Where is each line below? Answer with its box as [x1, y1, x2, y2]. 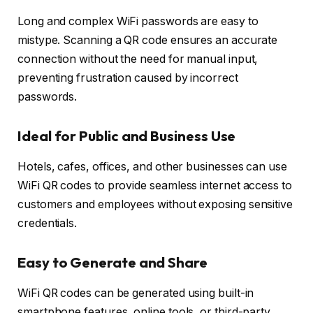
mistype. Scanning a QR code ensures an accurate [17, 34, 278, 48]
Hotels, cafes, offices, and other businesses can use [17, 160, 287, 174]
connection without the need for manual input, [17, 52, 259, 66]
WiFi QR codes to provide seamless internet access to [17, 179, 292, 193]
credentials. [17, 217, 78, 231]
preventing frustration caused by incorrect [17, 71, 238, 85]
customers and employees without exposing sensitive [17, 198, 293, 212]
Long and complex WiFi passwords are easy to [17, 15, 259, 29]
